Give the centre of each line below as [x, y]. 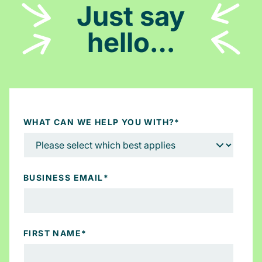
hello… [131, 42]
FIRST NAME [52, 233]
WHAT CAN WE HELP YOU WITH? [99, 122]
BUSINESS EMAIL [63, 178]
